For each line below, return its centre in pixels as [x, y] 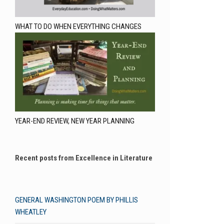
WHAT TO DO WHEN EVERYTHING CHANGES [78, 27]
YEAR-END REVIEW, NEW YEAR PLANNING [75, 121]
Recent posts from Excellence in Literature [84, 158]
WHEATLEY [31, 212]
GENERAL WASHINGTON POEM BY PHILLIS [76, 200]
